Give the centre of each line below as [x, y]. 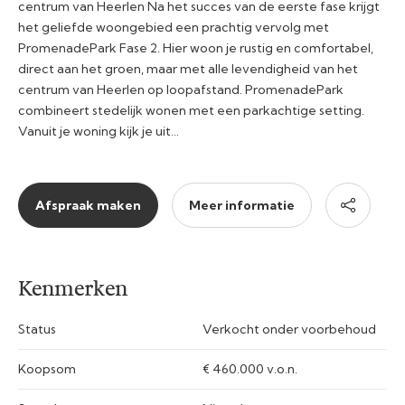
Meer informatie [242, 205]
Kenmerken [73, 288]
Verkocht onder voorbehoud [289, 329]
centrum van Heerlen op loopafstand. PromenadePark [181, 89]
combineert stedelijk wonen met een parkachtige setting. [191, 110]
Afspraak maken [88, 205]
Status [37, 329]
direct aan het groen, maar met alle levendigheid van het [188, 68]
